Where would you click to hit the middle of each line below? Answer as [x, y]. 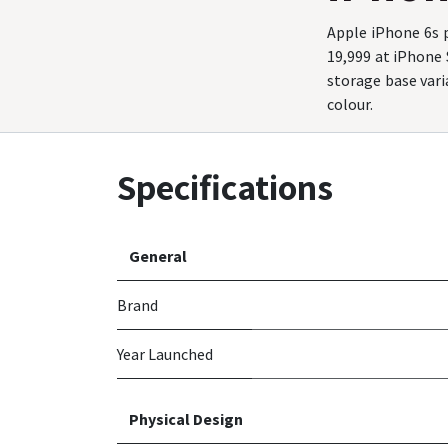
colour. [350, 104]
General [158, 256]
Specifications [225, 187]
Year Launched [165, 354]
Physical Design [186, 419]
